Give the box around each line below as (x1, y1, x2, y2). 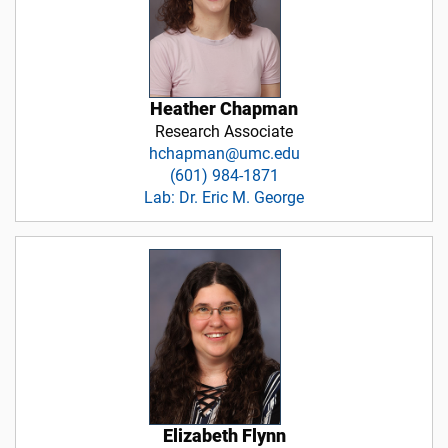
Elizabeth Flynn (162, 425, 286, 446)
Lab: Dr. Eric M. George (144, 188, 304, 208)
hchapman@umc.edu (148, 144, 300, 164)
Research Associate (155, 122, 293, 142)
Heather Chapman (150, 99, 298, 120)
